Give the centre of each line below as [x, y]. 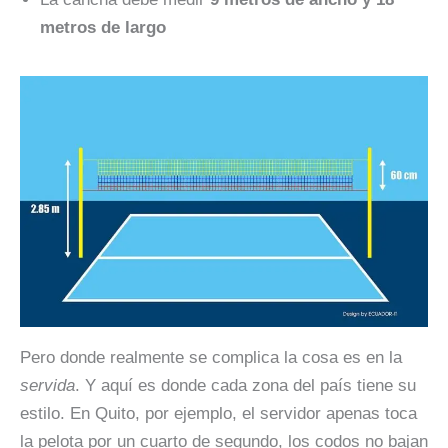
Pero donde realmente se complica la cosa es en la [211, 357]
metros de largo [103, 27]
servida [47, 385]
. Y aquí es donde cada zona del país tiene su [245, 385]
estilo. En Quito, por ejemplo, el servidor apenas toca [218, 413]
